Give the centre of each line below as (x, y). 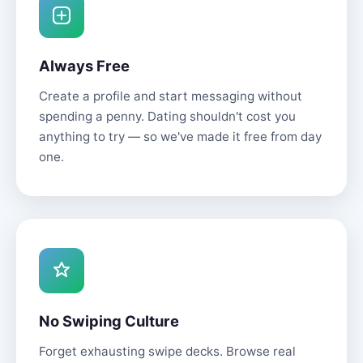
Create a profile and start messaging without (171, 96)
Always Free (84, 66)
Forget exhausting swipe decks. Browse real (167, 351)
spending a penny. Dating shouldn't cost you (167, 116)
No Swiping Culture (109, 321)
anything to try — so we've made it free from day (180, 137)
